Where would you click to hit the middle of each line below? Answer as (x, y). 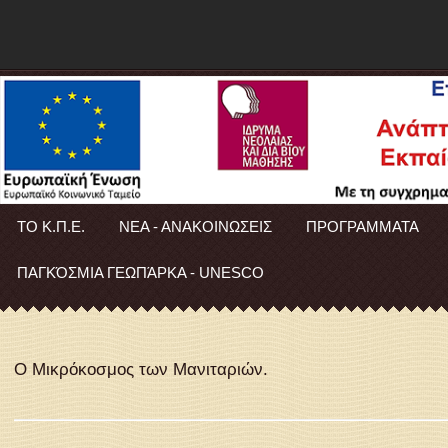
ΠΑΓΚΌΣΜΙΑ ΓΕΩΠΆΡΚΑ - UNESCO (140, 272)
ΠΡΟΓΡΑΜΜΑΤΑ (362, 226)
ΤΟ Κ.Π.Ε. (51, 226)
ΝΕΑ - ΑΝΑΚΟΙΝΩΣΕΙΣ (195, 226)
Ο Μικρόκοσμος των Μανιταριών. (141, 370)
